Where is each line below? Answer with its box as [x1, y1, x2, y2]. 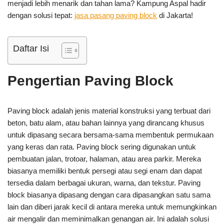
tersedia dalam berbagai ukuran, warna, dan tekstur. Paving [7, 178, 200, 187]
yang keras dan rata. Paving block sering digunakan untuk [7, 142, 196, 151]
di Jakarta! [157, 10, 193, 19]
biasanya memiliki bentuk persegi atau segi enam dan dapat [7, 166, 202, 175]
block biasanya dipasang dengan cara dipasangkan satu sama [7, 190, 210, 199]
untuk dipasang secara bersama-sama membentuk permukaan [7, 130, 213, 139]
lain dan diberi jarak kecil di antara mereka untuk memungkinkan [7, 202, 216, 211]
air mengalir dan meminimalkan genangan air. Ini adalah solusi [7, 214, 209, 223]
